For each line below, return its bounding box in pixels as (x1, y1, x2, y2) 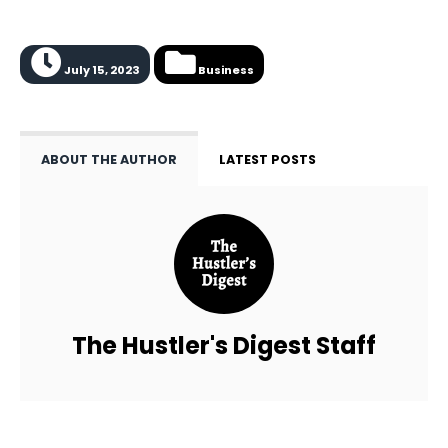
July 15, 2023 (61, 62, 140, 79)
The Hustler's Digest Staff (72, 328, 376, 362)
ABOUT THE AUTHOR (41, 150, 177, 168)
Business (195, 62, 254, 79)
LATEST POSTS (219, 150, 316, 168)
